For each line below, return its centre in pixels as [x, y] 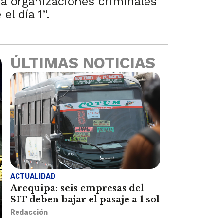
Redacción [29, 212]
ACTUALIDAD [33, 176]
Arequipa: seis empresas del [77, 188]
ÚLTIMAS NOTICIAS [83, 63]
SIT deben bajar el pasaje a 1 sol [85, 199]
